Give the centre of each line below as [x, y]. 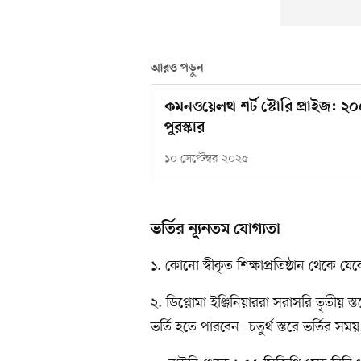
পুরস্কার [185, 129]
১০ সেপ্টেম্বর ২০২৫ [206, 160]
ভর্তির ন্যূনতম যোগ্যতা [216, 230]
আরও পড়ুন [177, 69]
